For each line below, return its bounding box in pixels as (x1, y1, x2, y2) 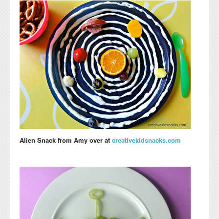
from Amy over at (58, 135, 110, 145)
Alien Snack (20, 135, 58, 145)
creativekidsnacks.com (112, 135, 181, 145)
